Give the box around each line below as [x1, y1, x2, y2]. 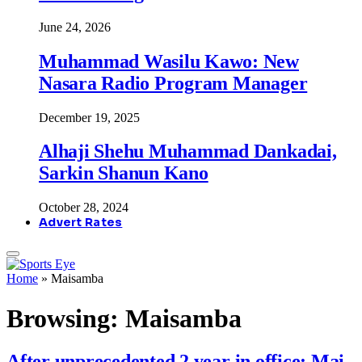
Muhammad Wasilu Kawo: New [39, 50, 299, 72]
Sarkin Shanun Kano [39, 162, 208, 184]
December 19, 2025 [39, 110, 140, 124]
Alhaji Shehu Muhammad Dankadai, [39, 141, 337, 162]
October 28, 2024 [39, 200, 128, 215]
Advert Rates [39, 215, 123, 230]
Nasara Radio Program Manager [39, 72, 308, 94]
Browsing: [6, 303, 125, 333]
